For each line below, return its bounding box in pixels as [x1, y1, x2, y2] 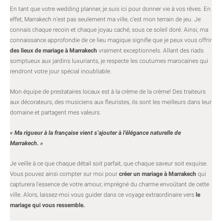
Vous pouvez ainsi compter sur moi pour [10, 170, 119, 177]
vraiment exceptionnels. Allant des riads [97, 47, 204, 54]
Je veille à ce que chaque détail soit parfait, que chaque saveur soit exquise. [10, 160, 208, 167]
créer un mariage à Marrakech [119, 170, 196, 177]
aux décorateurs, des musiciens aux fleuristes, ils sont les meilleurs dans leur [10, 98, 212, 106]
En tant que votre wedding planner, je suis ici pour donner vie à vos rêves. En [10, 5, 211, 12]
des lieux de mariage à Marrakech [10, 47, 97, 54]
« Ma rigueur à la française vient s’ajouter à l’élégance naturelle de [10, 129, 181, 136]
